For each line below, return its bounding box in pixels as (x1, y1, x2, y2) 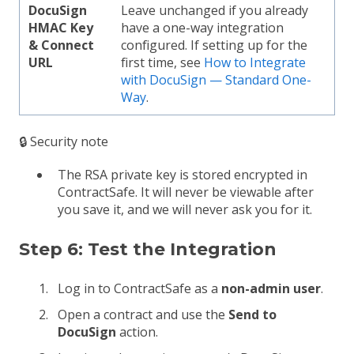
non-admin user (221, 280, 321, 298)
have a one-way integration (121, 18, 284, 36)
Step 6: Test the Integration (19, 238, 277, 260)
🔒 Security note (19, 133, 108, 151)
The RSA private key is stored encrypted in (58, 166, 307, 184)
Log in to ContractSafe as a (58, 280, 221, 298)
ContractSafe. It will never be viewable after (58, 183, 314, 201)
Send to (228, 306, 277, 324)
